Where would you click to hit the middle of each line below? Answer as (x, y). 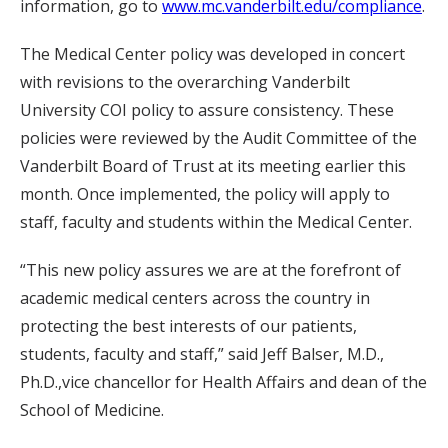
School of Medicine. (92, 410)
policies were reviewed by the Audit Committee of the (218, 138)
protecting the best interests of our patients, (188, 326)
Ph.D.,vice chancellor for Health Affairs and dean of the (223, 382)
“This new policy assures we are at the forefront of (210, 270)
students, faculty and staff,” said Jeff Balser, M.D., (202, 354)
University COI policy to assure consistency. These (207, 110)
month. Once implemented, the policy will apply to (205, 194)
